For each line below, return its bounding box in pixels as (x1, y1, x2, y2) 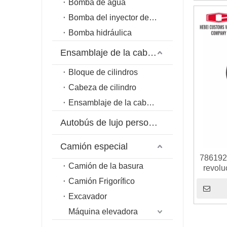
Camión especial (60, 141, 128, 152)
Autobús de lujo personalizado (148, 118, 158, 128)
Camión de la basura (68, 162, 143, 170)
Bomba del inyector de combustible (149, 13, 157, 22)
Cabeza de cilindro (68, 83, 136, 92)
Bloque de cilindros (68, 68, 138, 77)
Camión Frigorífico (68, 177, 135, 185)
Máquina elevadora (68, 207, 138, 216)
